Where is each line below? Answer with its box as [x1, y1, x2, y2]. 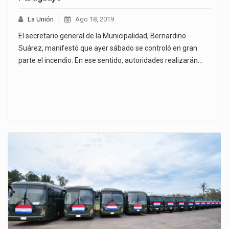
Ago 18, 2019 [75, 15, 114, 23]
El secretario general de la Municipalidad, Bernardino [18, 31, 186, 40]
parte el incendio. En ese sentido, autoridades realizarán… [18, 56, 202, 64]
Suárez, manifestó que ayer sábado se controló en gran [18, 43, 197, 52]
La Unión [28, 15, 54, 23]
